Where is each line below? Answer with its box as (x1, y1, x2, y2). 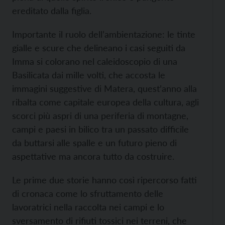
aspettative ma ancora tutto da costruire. (12, 151, 174, 162)
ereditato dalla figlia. (12, 5, 91, 16)
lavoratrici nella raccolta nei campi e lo (12, 201, 164, 212)
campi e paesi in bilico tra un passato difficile (12, 124, 189, 135)
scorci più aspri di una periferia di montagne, (12, 110, 188, 121)
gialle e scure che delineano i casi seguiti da (12, 42, 185, 53)
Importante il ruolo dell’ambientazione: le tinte (12, 29, 195, 40)
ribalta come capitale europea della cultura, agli (12, 96, 199, 107)
